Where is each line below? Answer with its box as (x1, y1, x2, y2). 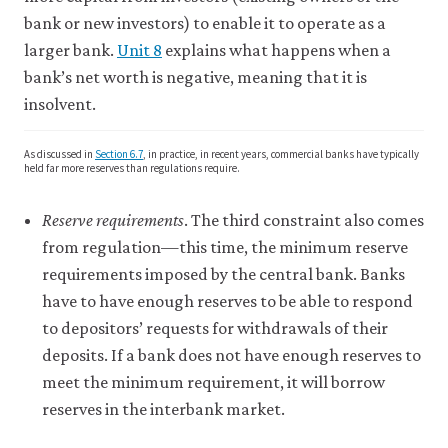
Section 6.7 (95, 147, 143, 161)
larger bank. (24, 40, 117, 60)
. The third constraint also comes (184, 210, 424, 230)
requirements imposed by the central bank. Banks (42, 264, 405, 284)
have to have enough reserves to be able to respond (42, 291, 413, 311)
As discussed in (24, 147, 95, 161)
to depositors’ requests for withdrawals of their (42, 318, 388, 338)
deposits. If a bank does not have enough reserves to (42, 345, 421, 365)
